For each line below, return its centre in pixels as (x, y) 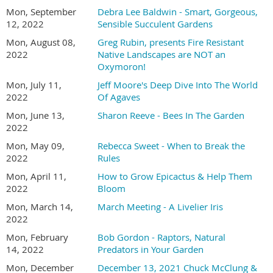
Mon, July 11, (34, 85)
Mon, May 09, (35, 146)
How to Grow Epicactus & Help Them (175, 176)
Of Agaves (119, 97)
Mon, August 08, (41, 42)
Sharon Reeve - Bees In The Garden (171, 115)
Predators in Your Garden (151, 249)
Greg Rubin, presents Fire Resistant (171, 42)
